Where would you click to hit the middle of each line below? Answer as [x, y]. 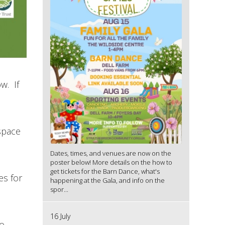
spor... [59, 189]
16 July [60, 216]
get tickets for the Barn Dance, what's [105, 171]
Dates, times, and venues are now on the [110, 153]
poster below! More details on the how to [111, 162]
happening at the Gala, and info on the [107, 180]
